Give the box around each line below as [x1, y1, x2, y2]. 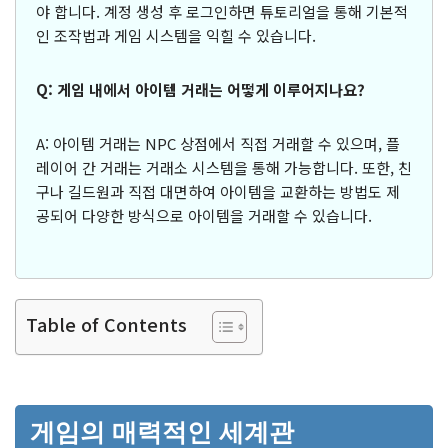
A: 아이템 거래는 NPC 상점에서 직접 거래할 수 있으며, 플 [36, 133, 400, 154]
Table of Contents [26, 310, 187, 337]
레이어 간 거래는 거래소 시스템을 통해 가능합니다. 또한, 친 [36, 157, 412, 178]
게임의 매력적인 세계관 [30, 418, 294, 446]
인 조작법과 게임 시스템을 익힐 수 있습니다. [36, 25, 316, 46]
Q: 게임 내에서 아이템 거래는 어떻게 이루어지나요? [36, 79, 365, 100]
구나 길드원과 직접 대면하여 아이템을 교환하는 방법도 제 [36, 181, 400, 202]
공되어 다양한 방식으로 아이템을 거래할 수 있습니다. [36, 205, 372, 226]
